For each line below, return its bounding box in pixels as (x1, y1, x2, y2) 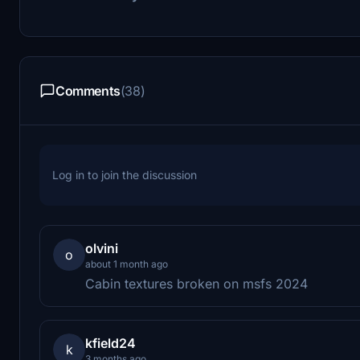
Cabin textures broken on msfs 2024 (85, 275, 308, 292)
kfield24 (85, 334, 136, 351)
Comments (55, 82, 121, 99)
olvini (85, 239, 118, 256)
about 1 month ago (85, 257, 168, 270)
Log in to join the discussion (52, 167, 197, 182)
